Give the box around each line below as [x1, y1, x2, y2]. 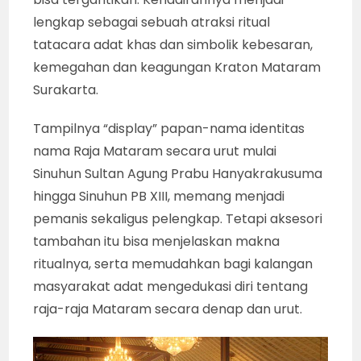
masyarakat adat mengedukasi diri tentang [33, 277, 309, 297]
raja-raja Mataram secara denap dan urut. [33, 300, 303, 319]
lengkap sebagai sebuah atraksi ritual [33, 13, 271, 32]
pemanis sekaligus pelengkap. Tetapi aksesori [33, 210, 323, 229]
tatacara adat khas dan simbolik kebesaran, [33, 35, 313, 55]
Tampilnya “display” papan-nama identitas [33, 119, 305, 139]
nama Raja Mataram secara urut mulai [33, 142, 277, 161]
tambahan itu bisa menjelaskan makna [33, 232, 280, 251]
